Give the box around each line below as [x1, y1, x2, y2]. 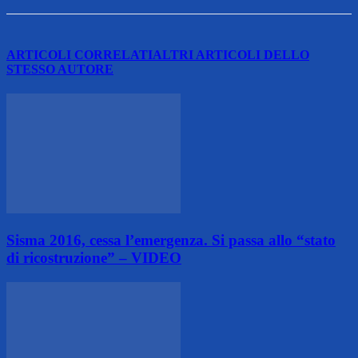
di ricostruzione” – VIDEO [6, 249, 181, 266]
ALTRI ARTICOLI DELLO [153, 47, 309, 62]
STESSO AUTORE [6, 62, 113, 76]
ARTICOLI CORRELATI [6, 47, 153, 62]
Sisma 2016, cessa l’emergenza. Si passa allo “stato [6, 231, 336, 249]
